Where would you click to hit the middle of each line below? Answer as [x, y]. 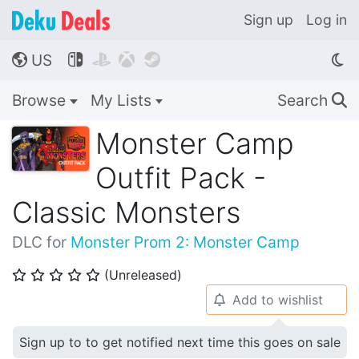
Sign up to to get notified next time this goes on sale [180, 342]
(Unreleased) [143, 275]
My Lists [123, 100]
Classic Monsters [126, 212]
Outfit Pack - [181, 178]
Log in [327, 20]
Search [305, 100]
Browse [41, 100]
